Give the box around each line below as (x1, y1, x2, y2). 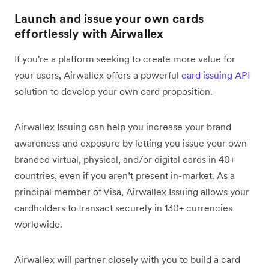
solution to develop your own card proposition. (14, 85, 213, 98)
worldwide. (14, 218, 62, 231)
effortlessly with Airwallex (14, 26, 164, 42)
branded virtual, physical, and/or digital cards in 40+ (14, 153, 235, 166)
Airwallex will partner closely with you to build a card (14, 253, 240, 266)
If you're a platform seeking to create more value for (14, 53, 235, 65)
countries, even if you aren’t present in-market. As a (14, 169, 235, 182)
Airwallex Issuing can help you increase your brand (14, 121, 231, 133)
